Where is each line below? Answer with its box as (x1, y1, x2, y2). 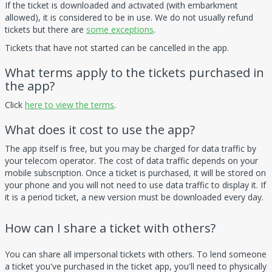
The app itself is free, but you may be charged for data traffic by (5, 142, 256, 154)
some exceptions (86, 23, 154, 35)
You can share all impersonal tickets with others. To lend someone (5, 248, 267, 260)
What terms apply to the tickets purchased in (5, 64, 264, 81)
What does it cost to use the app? (5, 121, 195, 138)
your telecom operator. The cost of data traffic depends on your (5, 154, 258, 166)
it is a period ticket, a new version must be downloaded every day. (5, 191, 263, 203)
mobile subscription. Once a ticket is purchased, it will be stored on (5, 166, 266, 178)
